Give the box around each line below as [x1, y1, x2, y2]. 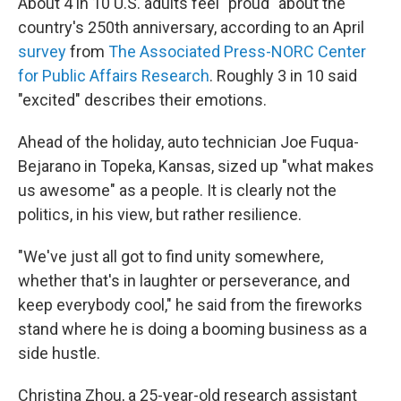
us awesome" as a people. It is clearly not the [18, 181, 337, 200]
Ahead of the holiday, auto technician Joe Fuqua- [18, 132, 359, 152]
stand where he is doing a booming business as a [18, 320, 367, 339]
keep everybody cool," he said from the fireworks [18, 295, 363, 315]
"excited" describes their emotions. [18, 90, 267, 110]
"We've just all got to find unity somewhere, [18, 247, 323, 267]
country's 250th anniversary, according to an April [18, 18, 364, 38]
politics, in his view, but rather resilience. [18, 205, 302, 225]
